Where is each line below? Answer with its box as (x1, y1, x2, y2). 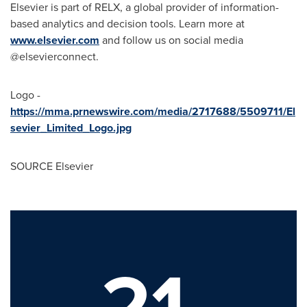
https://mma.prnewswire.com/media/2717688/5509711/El (10, 103, 295, 119)
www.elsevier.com (10, 32, 99, 48)
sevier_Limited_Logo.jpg (10, 120, 132, 136)
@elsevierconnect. (10, 49, 99, 64)
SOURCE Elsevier (10, 158, 93, 174)
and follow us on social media (99, 32, 243, 48)
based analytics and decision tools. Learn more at (10, 16, 245, 32)
